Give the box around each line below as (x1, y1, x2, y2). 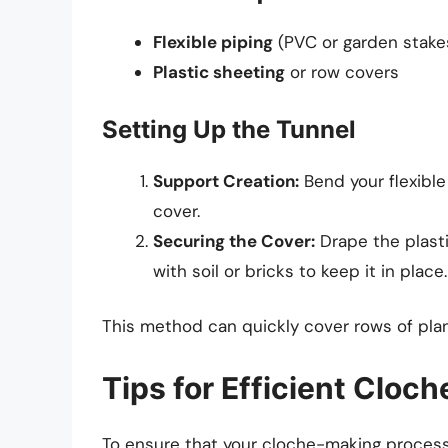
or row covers (285, 61, 399, 84)
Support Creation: (153, 169, 299, 192)
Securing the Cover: (153, 229, 315, 252)
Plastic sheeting (153, 61, 285, 84)
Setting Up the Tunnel (102, 114, 356, 144)
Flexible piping (153, 31, 273, 54)
